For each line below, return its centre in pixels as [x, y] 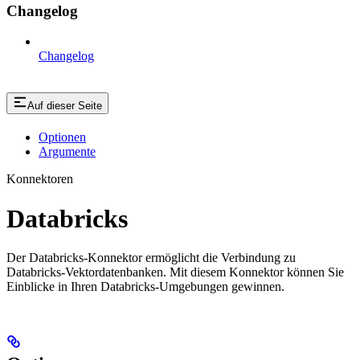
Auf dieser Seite [65, 106]
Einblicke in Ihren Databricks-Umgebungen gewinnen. [145, 286]
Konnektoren [40, 179]
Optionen [62, 137]
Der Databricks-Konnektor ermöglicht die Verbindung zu [151, 257]
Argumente [67, 152]
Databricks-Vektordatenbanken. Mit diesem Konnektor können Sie [175, 272]
